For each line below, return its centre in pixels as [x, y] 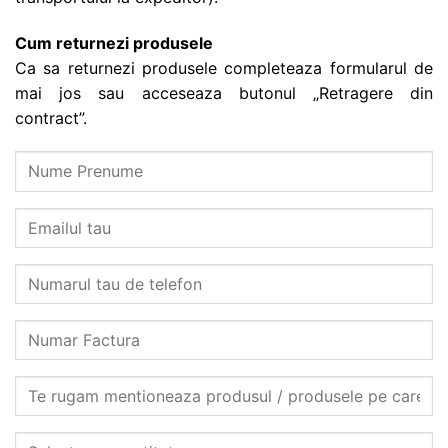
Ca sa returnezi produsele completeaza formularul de [224, 67]
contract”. [51, 117]
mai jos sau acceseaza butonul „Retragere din [224, 92]
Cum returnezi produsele [114, 42]
